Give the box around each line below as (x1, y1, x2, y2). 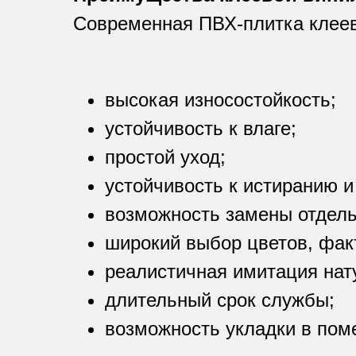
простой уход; (105, 146, 226, 168)
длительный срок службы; (105, 289, 335, 311)
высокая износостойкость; (105, 89, 336, 111)
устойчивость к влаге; (105, 118, 296, 140)
